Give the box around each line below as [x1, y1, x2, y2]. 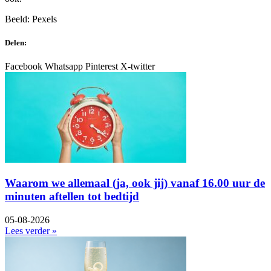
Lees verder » [5, 225, 57, 236]
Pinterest [85, 61, 118, 72]
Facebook [5, 61, 42, 72]
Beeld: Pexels [5, 14, 57, 25]
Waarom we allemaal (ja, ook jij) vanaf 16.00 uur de [5, 177, 265, 190]
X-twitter [120, 61, 155, 72]
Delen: [5, 38, 27, 48]
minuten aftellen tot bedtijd [5, 190, 139, 203]
